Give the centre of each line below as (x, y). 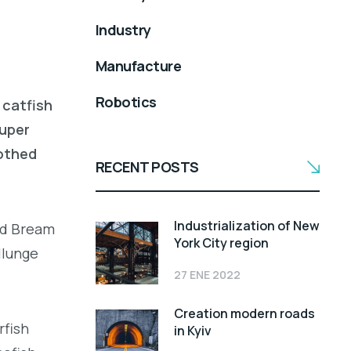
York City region (221, 243)
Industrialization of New (247, 226)
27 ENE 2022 (207, 275)
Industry (123, 29)
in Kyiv (193, 331)
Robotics (126, 101)
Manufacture (139, 65)
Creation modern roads (244, 314)
